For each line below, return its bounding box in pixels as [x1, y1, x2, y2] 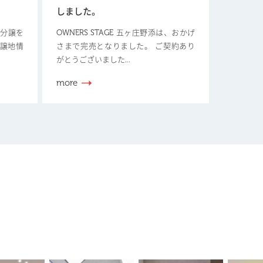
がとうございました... [56, 55, 130, 65]
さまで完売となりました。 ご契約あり [56, 42, 195, 51]
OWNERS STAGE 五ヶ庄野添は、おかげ [56, 28, 195, 38]
